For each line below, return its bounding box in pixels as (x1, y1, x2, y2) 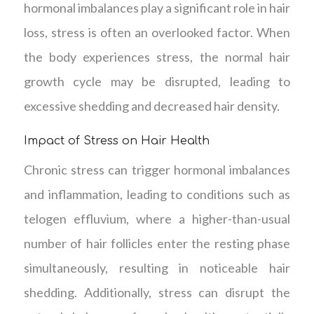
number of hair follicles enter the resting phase (23, 235, 291, 252)
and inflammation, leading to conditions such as (23, 186, 291, 203)
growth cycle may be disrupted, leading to (23, 73, 291, 89)
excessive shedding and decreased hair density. (23, 97, 280, 114)
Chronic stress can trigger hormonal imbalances (23, 162, 291, 178)
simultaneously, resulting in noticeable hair (23, 260, 291, 276)
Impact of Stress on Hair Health (23, 134, 210, 147)
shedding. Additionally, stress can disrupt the (23, 285, 291, 301)
